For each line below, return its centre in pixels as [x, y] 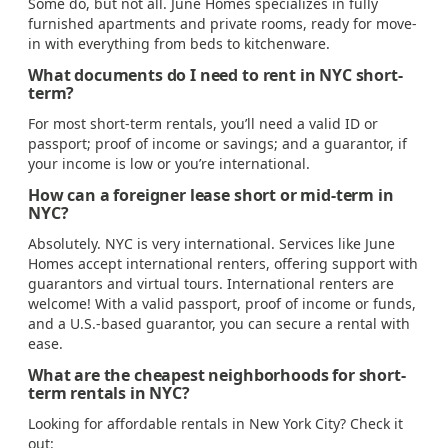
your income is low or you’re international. [169, 163]
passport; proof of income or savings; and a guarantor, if [217, 143]
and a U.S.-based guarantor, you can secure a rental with [219, 323]
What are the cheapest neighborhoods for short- [217, 374]
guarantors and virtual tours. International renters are [211, 283]
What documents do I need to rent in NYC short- [215, 74]
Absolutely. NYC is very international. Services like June [211, 243]
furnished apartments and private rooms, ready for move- [222, 23]
